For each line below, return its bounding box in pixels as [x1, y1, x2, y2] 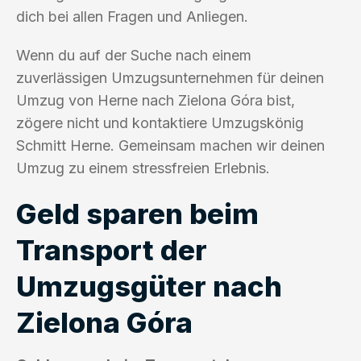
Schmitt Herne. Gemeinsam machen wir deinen [16, 136, 325, 154]
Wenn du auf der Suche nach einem [16, 46, 251, 64]
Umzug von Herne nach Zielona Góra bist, [16, 91, 295, 109]
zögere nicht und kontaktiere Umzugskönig [16, 114, 304, 131]
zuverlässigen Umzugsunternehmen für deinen [16, 68, 324, 86]
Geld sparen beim [16, 196, 259, 230]
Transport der [16, 232, 207, 267]
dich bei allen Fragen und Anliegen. [16, 7, 248, 25]
